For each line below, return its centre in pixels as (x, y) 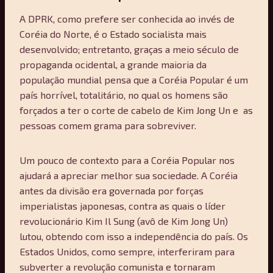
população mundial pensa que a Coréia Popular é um (134, 79)
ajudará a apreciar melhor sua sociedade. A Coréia (129, 175)
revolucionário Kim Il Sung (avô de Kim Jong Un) (124, 221)
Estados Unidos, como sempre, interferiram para (127, 251)
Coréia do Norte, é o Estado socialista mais (113, 34)
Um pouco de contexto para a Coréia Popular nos (127, 160)
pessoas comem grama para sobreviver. (108, 125)
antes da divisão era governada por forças (112, 190)
